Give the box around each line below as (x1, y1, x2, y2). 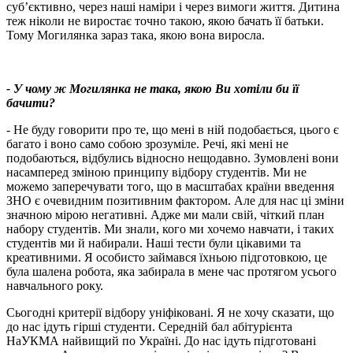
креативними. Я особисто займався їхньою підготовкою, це (6, 251, 327, 265)
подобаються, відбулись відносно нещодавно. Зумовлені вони (6, 151, 339, 165)
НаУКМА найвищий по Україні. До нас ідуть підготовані (6, 334, 316, 348)
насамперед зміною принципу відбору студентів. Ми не (6, 165, 307, 180)
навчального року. (6, 279, 103, 293)
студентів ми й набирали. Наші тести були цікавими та (6, 236, 301, 251)
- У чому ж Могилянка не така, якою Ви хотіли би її (6, 82, 299, 96)
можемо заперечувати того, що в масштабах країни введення (6, 180, 334, 194)
